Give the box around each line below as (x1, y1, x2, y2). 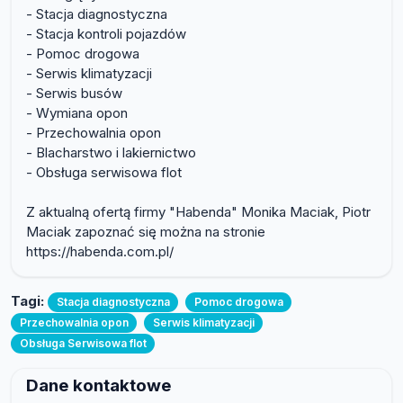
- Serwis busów (26, 85, 122, 103)
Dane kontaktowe (26, 374, 172, 396)
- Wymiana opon (26, 104, 128, 122)
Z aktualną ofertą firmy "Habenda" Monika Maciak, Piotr (26, 203, 371, 221)
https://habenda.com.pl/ (26, 243, 174, 261)
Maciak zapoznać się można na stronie (26, 223, 265, 241)
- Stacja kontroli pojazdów (26, 25, 186, 43)
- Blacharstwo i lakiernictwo (26, 144, 196, 162)
